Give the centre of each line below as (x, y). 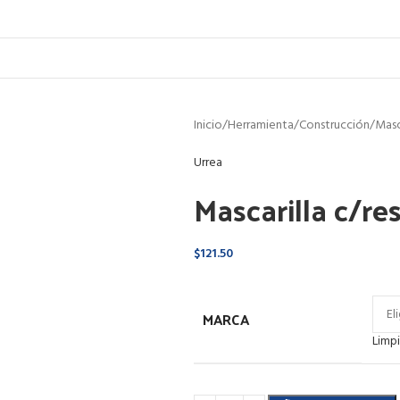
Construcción (334, 125)
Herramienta (260, 125)
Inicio (208, 125)
